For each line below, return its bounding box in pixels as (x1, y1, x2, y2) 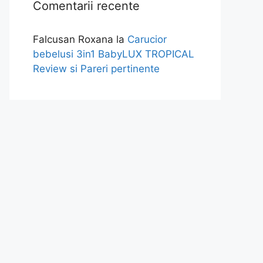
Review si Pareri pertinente (33, 62, 160, 75)
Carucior (127, 33, 167, 45)
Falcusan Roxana (33, 33, 113, 45)
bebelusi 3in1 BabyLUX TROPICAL (33, 48, 194, 60)
